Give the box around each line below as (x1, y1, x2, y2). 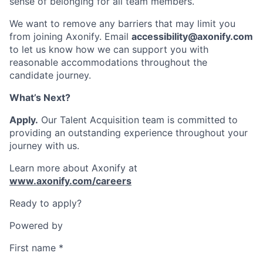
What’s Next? (9, 92, 70, 104)
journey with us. (9, 140, 79, 152)
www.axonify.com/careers (9, 175, 131, 187)
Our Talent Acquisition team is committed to (38, 114, 238, 126)
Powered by (9, 220, 63, 232)
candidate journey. (9, 69, 91, 82)
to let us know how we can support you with (9, 43, 208, 56)
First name (9, 242, 56, 254)
